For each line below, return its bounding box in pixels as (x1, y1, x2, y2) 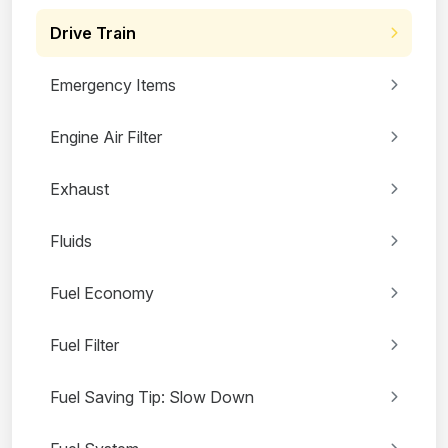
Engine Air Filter (50, 126, 162, 147)
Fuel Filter (50, 334, 119, 355)
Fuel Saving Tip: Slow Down (50, 386, 254, 407)
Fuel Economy (50, 282, 154, 303)
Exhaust (50, 178, 109, 199)
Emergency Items (50, 74, 176, 95)
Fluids (50, 230, 92, 251)
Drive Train (50, 22, 136, 43)
